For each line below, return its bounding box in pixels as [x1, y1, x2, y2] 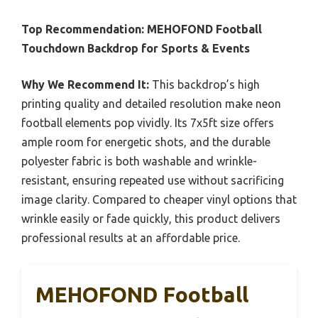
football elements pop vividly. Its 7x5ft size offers [21, 116, 274, 130]
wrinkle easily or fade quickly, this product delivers [21, 212, 280, 226]
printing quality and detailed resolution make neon [21, 97, 281, 111]
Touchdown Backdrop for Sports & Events [21, 42, 250, 55]
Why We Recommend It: [21, 78, 149, 92]
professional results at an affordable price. [21, 231, 240, 245]
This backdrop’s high [149, 78, 260, 92]
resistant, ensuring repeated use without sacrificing [21, 174, 284, 187]
